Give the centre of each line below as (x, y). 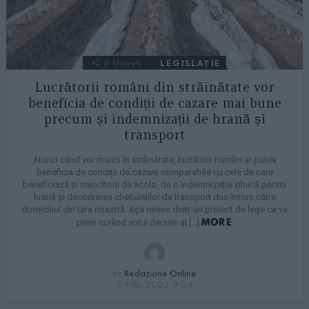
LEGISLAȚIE (190, 63)
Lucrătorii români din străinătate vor (154, 87)
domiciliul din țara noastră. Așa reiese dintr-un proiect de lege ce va (154, 210)
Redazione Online (160, 273)
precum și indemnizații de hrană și (154, 119)
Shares (127, 63)
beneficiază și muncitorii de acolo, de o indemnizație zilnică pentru (154, 185)
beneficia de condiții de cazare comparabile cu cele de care (154, 172)
